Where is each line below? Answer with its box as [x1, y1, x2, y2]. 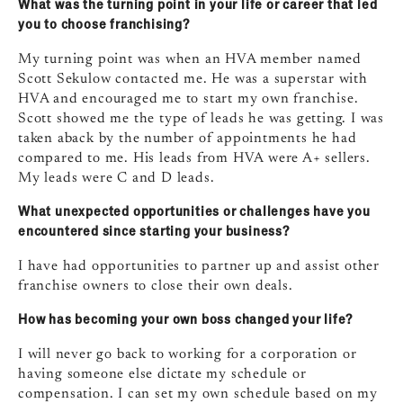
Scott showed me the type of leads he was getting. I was [18, 112, 384, 126]
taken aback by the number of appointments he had [18, 131, 357, 146]
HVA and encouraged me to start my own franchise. [18, 92, 359, 106]
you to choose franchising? [18, 15, 190, 31]
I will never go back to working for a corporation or [18, 347, 357, 362]
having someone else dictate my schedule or [18, 367, 307, 381]
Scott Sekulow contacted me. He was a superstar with [18, 72, 368, 86]
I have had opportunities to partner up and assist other [18, 259, 380, 273]
